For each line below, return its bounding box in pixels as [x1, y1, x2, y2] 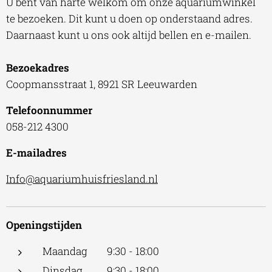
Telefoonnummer [6, 103, 92, 117]
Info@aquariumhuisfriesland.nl [6, 171, 158, 186]
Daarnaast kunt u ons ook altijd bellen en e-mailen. [6, 27, 251, 42]
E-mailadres [6, 145, 67, 160]
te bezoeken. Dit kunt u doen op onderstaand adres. [6, 11, 253, 25]
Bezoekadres [6, 60, 69, 75]
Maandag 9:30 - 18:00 [42, 243, 159, 258]
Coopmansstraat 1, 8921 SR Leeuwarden [6, 76, 197, 91]
